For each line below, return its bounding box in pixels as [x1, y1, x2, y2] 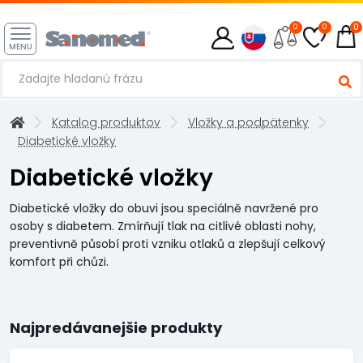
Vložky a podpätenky [188, 114, 309, 130]
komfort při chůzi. [10, 254, 109, 270]
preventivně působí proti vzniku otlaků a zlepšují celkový [10, 236, 326, 252]
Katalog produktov [52, 114, 160, 130]
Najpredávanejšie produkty [10, 318, 222, 338]
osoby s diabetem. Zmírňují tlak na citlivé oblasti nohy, [10, 218, 316, 234]
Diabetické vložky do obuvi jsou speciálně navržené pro [10, 200, 318, 216]
